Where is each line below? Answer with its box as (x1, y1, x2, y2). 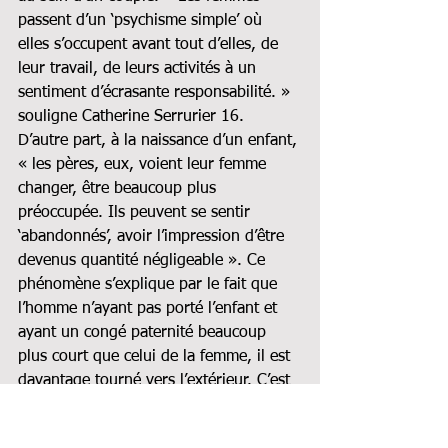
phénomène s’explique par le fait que (18, 276, 282, 293)
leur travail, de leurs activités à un (18, 60, 261, 77)
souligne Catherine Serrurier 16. (18, 108, 249, 125)
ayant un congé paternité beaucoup (18, 324, 271, 341)
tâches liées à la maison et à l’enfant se (18, 420, 295, 437)
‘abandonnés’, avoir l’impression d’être (18, 228, 289, 245)
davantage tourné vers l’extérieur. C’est (18, 372, 295, 389)
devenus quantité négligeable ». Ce (18, 252, 270, 269)
